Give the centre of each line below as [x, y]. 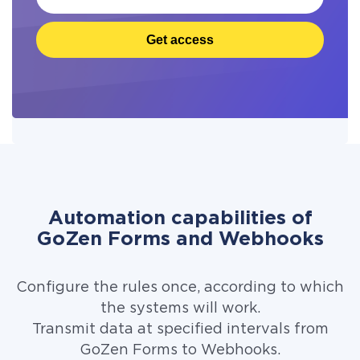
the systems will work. [180, 309]
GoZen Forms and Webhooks [180, 239]
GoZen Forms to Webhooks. [180, 350]
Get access [180, 39]
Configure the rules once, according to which [180, 288]
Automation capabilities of [180, 219]
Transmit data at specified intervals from [180, 329]
